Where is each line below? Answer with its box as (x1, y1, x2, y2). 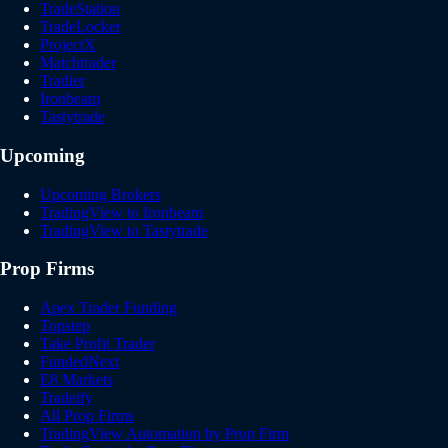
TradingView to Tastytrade (40, 221, 208, 239)
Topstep (40, 317, 90, 335)
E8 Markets (40, 371, 113, 389)
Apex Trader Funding (40, 299, 177, 317)
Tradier (40, 72, 85, 90)
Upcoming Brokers (40, 185, 161, 203)
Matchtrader (40, 54, 116, 72)
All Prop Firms (40, 407, 134, 425)
